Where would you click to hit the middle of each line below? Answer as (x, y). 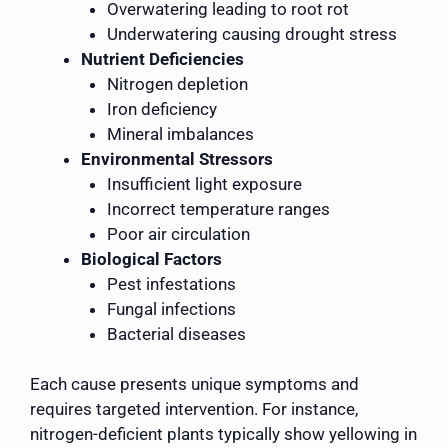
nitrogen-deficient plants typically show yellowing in (223, 434)
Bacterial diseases (176, 333)
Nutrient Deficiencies (162, 58)
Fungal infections (171, 308)
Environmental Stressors (177, 158)
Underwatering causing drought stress (251, 33)
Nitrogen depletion (177, 83)
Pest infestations (171, 283)
